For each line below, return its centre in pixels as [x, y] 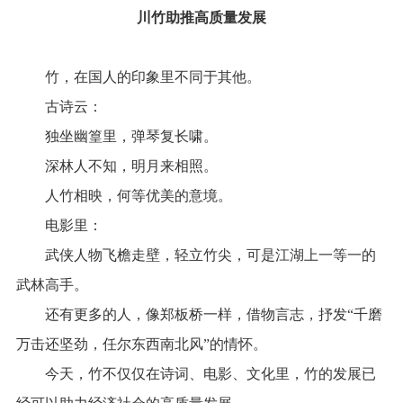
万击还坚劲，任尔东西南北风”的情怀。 [141, 345]
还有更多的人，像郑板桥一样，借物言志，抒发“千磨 [199, 315]
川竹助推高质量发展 [201, 18]
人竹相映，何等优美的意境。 [124, 196]
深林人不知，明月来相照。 [118, 166]
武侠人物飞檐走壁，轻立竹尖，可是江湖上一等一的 [196, 255]
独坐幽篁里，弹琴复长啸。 [116, 137]
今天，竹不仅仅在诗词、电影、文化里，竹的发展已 [196, 374]
